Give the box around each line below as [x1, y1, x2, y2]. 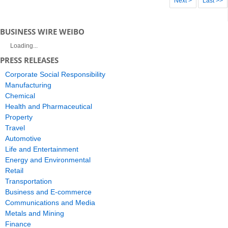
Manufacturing [5, 81, 51, 90]
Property [5, 113, 33, 122]
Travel [5, 124, 25, 132]
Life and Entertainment [5, 145, 78, 154]
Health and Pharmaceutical [5, 102, 92, 111]
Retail [5, 166, 23, 175]
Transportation [5, 177, 52, 186]
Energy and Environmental [5, 156, 91, 164]
